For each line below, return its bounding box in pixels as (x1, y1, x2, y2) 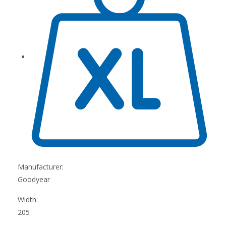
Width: (18, 194, 38, 204)
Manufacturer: (18, 161, 64, 172)
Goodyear (18, 174, 50, 184)
